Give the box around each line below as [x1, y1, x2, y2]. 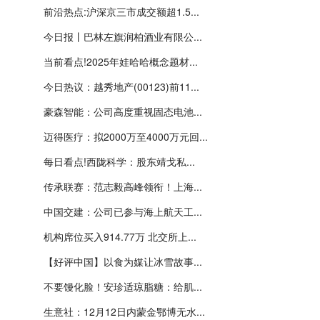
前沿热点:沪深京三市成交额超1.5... [44, 4, 199, 19]
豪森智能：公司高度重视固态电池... [44, 104, 202, 119]
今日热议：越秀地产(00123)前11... [44, 79, 199, 94]
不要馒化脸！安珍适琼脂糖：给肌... [44, 279, 202, 294]
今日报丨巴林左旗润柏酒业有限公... [44, 29, 202, 44]
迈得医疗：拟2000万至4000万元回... [44, 129, 208, 144]
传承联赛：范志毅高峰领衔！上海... [44, 179, 202, 194]
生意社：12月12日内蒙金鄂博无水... [44, 304, 205, 319]
